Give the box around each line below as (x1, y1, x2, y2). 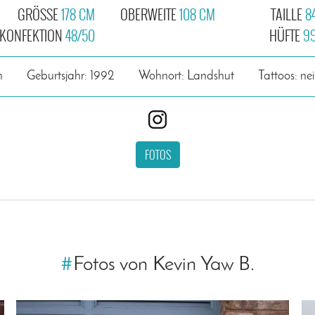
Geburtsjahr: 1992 (26, 70, 115, 82)
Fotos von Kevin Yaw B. (72, 254, 255, 275)
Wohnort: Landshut (138, 70, 234, 82)
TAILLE (270, 3, 305, 25)
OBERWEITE (120, 3, 179, 25)
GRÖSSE (17, 3, 58, 25)
